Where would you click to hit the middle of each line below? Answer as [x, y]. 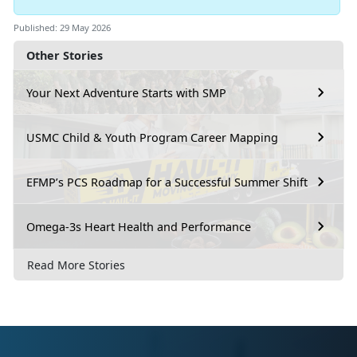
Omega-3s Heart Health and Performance [139, 226]
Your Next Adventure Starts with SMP [126, 92]
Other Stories [65, 56]
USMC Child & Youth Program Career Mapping [152, 137]
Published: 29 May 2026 [62, 28]
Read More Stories [76, 265]
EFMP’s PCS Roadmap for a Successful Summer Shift [167, 182]
